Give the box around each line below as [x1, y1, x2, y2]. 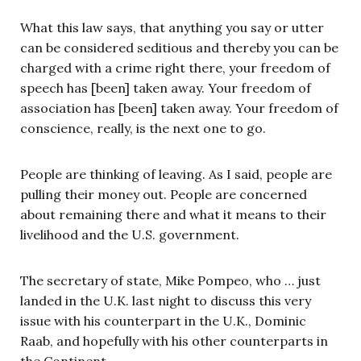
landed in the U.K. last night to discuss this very [20, 292, 311, 309]
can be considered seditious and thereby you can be [20, 39, 338, 56]
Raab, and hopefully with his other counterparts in [20, 332, 328, 349]
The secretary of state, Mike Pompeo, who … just [20, 272, 321, 288]
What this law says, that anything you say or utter [20, 19, 324, 35]
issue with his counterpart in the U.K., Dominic [20, 312, 306, 329]
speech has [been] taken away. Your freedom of [20, 79, 311, 96]
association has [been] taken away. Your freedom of [20, 99, 338, 116]
